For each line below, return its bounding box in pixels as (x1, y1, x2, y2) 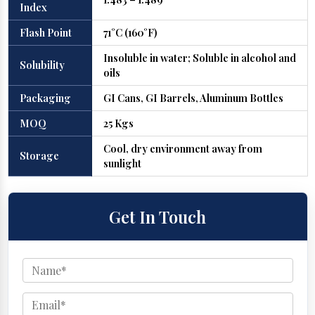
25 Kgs (103, 116, 134, 131)
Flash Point (19, 25, 72, 40)
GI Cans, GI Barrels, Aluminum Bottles (103, 91, 283, 105)
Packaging (19, 91, 71, 105)
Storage (19, 148, 59, 163)
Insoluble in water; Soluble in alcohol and (103, 51, 296, 65)
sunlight (103, 156, 141, 171)
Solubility (19, 58, 65, 72)
